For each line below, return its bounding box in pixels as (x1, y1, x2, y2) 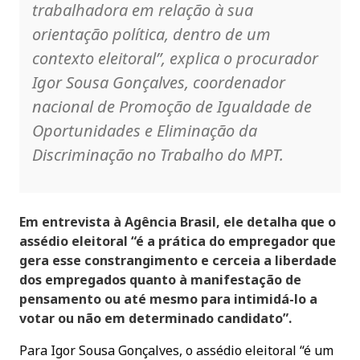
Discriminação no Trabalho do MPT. (32, 143, 284, 166)
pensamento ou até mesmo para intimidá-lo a (19, 289, 317, 308)
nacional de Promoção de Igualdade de (32, 95, 312, 117)
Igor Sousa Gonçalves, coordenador (32, 71, 285, 93)
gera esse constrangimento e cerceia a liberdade (19, 251, 337, 269)
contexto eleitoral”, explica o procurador (32, 47, 318, 69)
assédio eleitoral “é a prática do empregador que (19, 231, 336, 250)
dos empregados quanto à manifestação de (19, 270, 301, 288)
